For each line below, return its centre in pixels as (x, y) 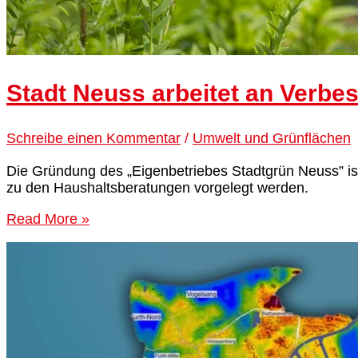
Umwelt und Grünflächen (272, 138)
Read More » (48, 219)
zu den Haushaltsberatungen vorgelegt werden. (159, 187)
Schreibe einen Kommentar (93, 138)
